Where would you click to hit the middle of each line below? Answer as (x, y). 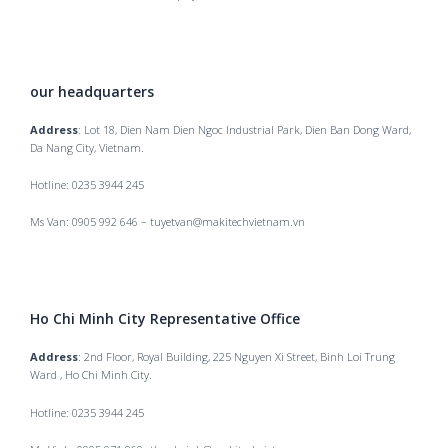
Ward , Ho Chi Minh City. (91, 375)
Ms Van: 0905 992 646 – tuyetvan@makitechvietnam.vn (167, 221)
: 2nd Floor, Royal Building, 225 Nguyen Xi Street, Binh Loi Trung (236, 357)
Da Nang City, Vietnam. (87, 147)
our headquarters (92, 91)
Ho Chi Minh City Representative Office (165, 319)
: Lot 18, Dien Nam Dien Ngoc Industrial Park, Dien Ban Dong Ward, (244, 129)
